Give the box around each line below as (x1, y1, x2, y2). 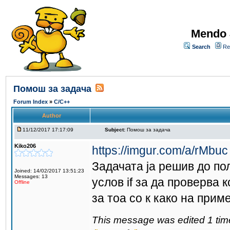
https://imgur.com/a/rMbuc (92, 144, 228, 157)
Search (192, 44, 210, 50)
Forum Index (13, 99, 49, 105)
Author (42, 112, 61, 119)
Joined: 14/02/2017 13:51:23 (14, 168, 84, 174)
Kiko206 (14, 143, 36, 149)
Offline (14, 179, 30, 185)
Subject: (105, 127, 125, 132)
